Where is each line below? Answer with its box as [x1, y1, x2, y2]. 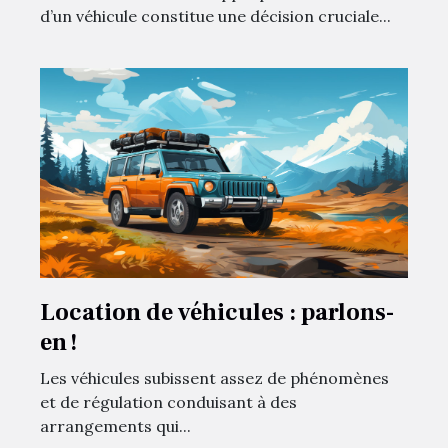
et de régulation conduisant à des [40, 392, 297, 413]
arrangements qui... [40, 416, 191, 437]
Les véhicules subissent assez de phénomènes [40, 368, 389, 389]
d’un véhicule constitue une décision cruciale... [40, 6, 391, 27]
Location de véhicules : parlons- [40, 297, 394, 329]
